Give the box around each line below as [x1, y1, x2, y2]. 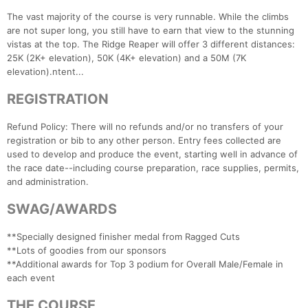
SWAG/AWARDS [7, 201, 117, 218]
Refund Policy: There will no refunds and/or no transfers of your [7, 121, 283, 133]
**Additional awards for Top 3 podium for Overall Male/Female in [7, 258, 283, 270]
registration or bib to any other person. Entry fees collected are [7, 135, 281, 146]
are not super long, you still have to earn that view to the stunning [7, 25, 294, 36]
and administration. [7, 176, 89, 188]
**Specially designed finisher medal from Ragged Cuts [7, 231, 240, 243]
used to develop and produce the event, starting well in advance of [7, 148, 298, 160]
